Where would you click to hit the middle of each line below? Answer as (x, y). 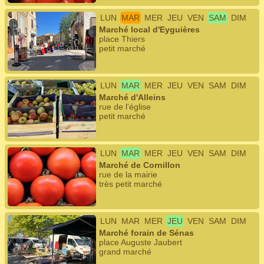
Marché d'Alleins (132, 97)
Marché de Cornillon (140, 165)
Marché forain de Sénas (146, 233)
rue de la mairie (128, 174)
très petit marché (131, 184)
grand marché (125, 252)
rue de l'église (125, 107)
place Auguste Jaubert (141, 242)
